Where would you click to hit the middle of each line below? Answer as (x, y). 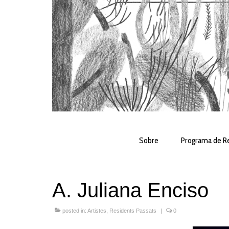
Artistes (97, 211)
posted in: (74, 211)
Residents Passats (133, 211)
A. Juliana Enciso (130, 190)
